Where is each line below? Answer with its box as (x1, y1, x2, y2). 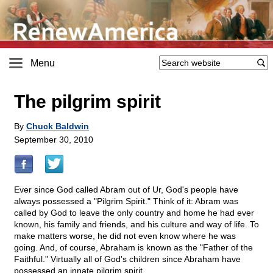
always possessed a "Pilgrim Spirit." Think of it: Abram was (14, 196, 238, 207)
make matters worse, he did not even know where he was (14, 231, 236, 241)
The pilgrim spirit (14, 91, 161, 112)
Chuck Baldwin (26, 121, 89, 132)
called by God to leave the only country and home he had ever (14, 208, 254, 218)
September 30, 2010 (14, 135, 93, 145)
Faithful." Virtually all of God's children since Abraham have (14, 254, 241, 264)
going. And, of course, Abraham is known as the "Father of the (14, 243, 253, 253)
